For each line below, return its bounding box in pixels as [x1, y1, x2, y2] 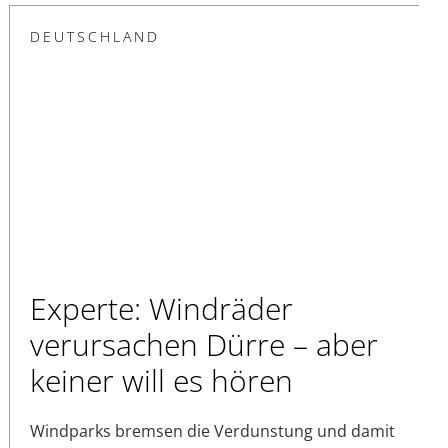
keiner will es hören [30, 359, 293, 401]
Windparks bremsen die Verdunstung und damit [30, 419, 395, 442]
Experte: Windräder [30, 287, 293, 329]
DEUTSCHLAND [30, 26, 160, 46]
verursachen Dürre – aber [30, 323, 378, 365]
